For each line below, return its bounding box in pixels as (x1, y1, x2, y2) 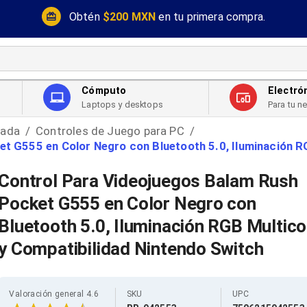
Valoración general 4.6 (9, 289, 99, 299)
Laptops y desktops (82, 99, 163, 110)
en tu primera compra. (158, 10, 266, 23)
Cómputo (82, 85, 127, 97)
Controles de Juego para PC (36, 123, 184, 138)
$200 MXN (102, 10, 156, 23)
